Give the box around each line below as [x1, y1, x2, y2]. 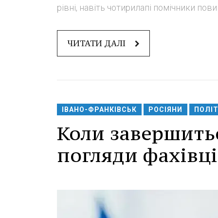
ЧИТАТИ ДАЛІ [67, 38, 127, 49]
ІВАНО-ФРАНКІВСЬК [62, 106, 137, 113]
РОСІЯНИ [148, 106, 182, 113]
